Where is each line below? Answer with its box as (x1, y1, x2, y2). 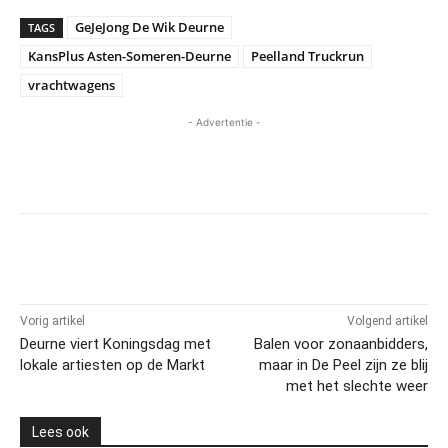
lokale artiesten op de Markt (20, 355, 205, 374)
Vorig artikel (20, 313, 85, 328)
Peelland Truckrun (251, 46, 364, 65)
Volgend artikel (346, 313, 428, 328)
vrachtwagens (28, 75, 115, 94)
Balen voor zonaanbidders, (253, 334, 428, 353)
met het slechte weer (285, 376, 428, 395)
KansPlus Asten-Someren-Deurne (28, 46, 231, 65)
